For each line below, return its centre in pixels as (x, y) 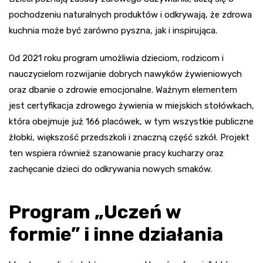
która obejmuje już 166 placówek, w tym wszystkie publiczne (131, 122)
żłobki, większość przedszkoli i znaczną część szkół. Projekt (129, 138)
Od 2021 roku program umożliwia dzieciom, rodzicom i (116, 58)
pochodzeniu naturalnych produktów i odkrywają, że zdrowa (130, 15)
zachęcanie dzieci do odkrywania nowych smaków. (110, 169)
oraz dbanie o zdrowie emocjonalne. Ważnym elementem (123, 90)
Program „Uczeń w (95, 212)
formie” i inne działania (116, 235)
